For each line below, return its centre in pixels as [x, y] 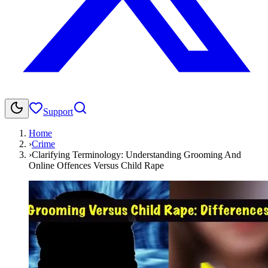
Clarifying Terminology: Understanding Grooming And [136, 155]
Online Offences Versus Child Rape [96, 165]
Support [58, 112]
